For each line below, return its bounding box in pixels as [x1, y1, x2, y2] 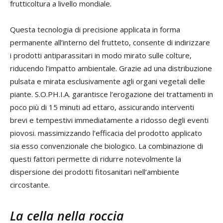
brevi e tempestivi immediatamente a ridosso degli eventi [10, 114, 209, 125]
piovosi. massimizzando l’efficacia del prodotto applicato [10, 127, 202, 138]
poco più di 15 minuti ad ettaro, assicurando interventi [10, 102, 194, 112]
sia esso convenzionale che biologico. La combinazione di [10, 140, 203, 151]
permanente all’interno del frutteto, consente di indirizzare [10, 37, 210, 47]
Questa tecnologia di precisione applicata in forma [10, 24, 180, 34]
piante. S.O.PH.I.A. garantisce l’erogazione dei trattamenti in [10, 89, 213, 99]
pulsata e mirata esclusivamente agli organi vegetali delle [10, 76, 205, 86]
